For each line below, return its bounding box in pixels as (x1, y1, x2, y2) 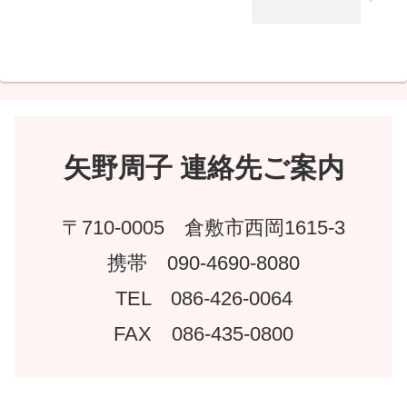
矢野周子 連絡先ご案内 (63, 152, 344, 183)
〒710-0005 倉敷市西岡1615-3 (62, 215, 345, 239)
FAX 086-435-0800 (114, 322, 293, 345)
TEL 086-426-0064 (114, 286, 293, 310)
